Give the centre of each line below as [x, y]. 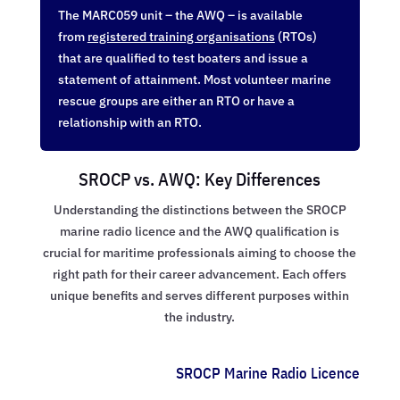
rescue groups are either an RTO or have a [176, 100]
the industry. [200, 317]
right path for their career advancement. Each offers [200, 274]
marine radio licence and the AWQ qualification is [200, 231]
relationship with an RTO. [129, 122]
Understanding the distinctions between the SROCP [200, 209]
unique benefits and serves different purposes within [200, 295]
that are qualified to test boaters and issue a [183, 58]
